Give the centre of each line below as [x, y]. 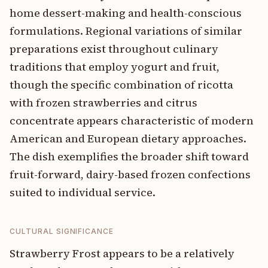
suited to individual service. [83, 192]
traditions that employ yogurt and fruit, [115, 67]
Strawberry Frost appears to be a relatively [122, 253]
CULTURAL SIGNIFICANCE [62, 231]
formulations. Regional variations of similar [126, 31]
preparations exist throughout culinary [114, 49]
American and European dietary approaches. [128, 138]
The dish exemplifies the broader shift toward [129, 156]
